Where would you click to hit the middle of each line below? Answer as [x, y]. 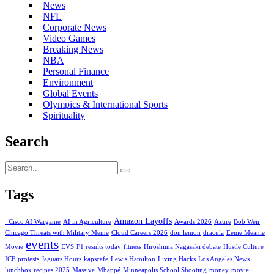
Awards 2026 [193, 222]
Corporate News [75, 27]
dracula [213, 233]
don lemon [185, 233]
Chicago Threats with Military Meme [57, 233]
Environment [68, 82]
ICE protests [22, 259]
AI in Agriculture [87, 222]
